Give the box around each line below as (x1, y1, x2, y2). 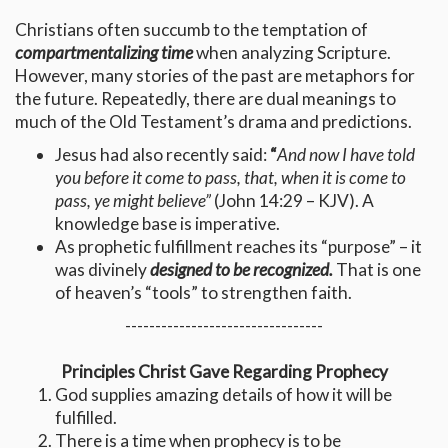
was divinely (55, 259, 150, 281)
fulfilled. (55, 407, 117, 429)
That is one (333, 259, 421, 281)
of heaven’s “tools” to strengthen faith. (55, 282, 352, 304)
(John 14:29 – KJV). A (214, 190, 374, 212)
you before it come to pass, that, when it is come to (55, 167, 406, 189)
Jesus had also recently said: (55, 144, 267, 166)
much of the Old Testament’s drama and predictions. (15, 111, 412, 133)
